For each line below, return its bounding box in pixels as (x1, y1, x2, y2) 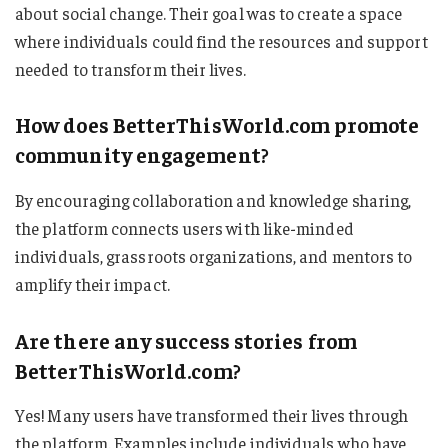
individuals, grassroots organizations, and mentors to (15, 244, 413, 267)
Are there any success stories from (15, 327, 357, 353)
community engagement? (15, 142, 269, 168)
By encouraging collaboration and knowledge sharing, (15, 188, 412, 211)
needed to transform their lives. (15, 57, 246, 80)
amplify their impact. (15, 272, 170, 295)
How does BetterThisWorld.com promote (15, 112, 420, 138)
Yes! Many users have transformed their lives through (15, 404, 409, 427)
